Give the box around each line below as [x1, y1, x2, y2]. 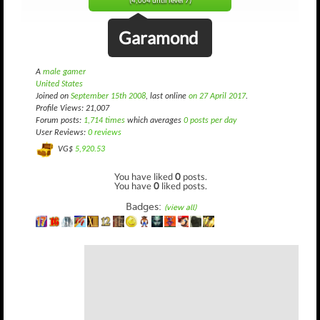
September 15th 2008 [71, 92, 146, 101]
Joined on [36, 92, 71, 101]
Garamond [119, 27, 198, 48]
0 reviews [88, 129, 121, 137]
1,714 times [84, 116, 125, 125]
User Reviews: [36, 129, 88, 137]
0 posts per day [184, 116, 236, 125]
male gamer [43, 68, 86, 76]
